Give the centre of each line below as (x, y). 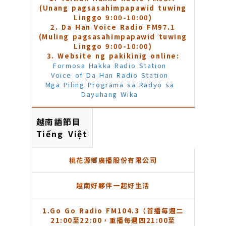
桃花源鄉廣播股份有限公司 (113, 160)
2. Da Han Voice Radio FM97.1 (113, 27)
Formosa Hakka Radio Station (110, 66)
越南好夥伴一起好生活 (113, 186)
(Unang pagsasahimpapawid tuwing (113, 8)
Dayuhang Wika (110, 94)
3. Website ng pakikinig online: (113, 56)
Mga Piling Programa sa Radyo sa (110, 85)
